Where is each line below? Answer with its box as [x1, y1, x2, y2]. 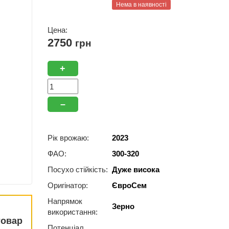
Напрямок [47, 197, 82, 205]
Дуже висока [111, 165, 159, 174]
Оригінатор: [47, 181, 88, 190]
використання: [47, 208, 98, 216]
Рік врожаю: [47, 133, 89, 142]
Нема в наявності [116, 1, 167, 8]
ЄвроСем [111, 181, 147, 190]
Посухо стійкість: [47, 165, 108, 174]
